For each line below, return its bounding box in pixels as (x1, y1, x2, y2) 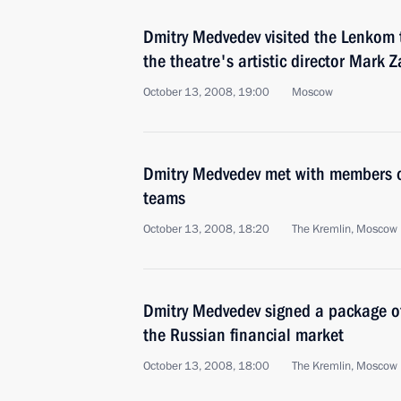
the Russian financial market (143, 324, 344, 346)
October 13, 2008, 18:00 (143, 358, 269, 374)
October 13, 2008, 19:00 (143, 84, 269, 100)
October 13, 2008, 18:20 (143, 221, 269, 237)
